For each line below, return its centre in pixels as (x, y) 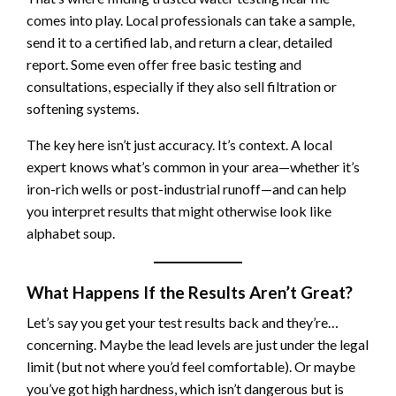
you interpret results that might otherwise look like (179, 211)
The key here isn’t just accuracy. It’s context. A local (179, 145)
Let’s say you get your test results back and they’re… (183, 323)
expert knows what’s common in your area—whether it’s (193, 167)
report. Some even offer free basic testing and (164, 65)
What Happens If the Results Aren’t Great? (190, 293)
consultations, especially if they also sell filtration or (182, 87)
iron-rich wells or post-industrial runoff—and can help (187, 189)
